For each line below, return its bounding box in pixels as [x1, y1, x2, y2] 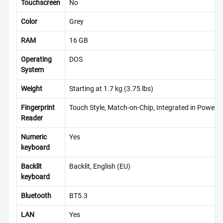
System [21, 66, 44, 75]
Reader [21, 114, 43, 123]
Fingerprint [21, 104, 55, 112]
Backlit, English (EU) [69, 162, 130, 171]
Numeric [21, 133, 47, 142]
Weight [21, 85, 42, 94]
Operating [21, 55, 52, 64]
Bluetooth [21, 192, 51, 201]
